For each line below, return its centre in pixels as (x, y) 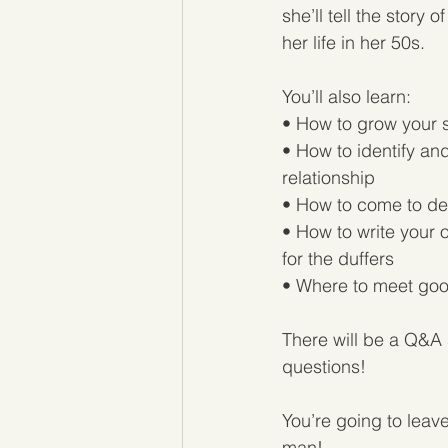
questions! (324, 366)
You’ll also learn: (346, 96)
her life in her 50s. (353, 42)
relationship (328, 177)
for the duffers (338, 258)
